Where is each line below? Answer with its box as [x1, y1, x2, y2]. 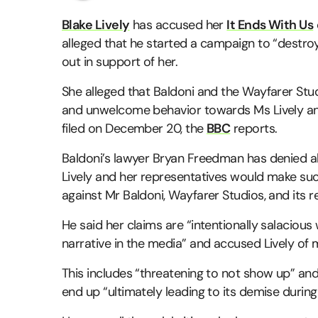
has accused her [129, 16, 227, 34]
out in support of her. [62, 53, 178, 71]
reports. [230, 120, 278, 138]
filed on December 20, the [62, 120, 207, 138]
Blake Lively [62, 16, 130, 34]
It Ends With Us [226, 16, 314, 34]
